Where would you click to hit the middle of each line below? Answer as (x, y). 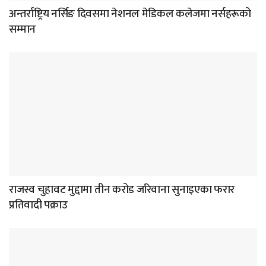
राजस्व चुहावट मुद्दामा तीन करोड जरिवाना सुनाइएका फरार (122, 189)
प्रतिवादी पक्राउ (38, 205)
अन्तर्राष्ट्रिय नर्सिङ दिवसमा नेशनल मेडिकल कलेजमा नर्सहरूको (130, 14)
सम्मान (23, 29)
